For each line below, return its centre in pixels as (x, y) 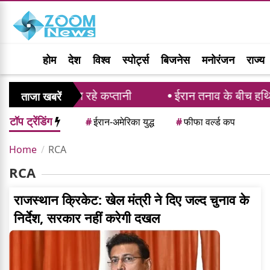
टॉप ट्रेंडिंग (32, 121)
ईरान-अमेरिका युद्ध (124, 122)
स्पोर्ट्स (136, 60)
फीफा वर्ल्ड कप (209, 122)
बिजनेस (175, 60)
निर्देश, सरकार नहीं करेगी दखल (87, 218)
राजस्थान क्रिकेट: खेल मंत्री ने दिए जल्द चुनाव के (131, 200)
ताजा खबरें (41, 97)
